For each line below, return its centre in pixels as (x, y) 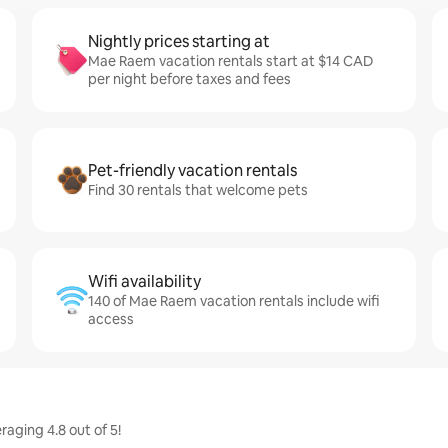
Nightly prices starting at (179, 41)
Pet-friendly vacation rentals (192, 170)
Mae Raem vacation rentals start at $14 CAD (230, 61)
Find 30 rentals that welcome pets (198, 190)
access (111, 319)
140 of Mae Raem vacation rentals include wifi (233, 301)
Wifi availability (144, 281)
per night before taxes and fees (189, 79)
